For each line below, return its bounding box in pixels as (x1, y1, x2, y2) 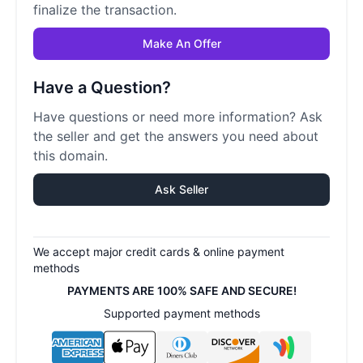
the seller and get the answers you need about (33, 128, 318, 144)
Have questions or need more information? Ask (33, 109, 322, 125)
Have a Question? (33, 78, 171, 97)
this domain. (33, 147, 108, 164)
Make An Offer (142, 36, 221, 50)
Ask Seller (155, 182, 208, 196)
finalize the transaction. (33, 2, 177, 18)
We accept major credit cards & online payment (33, 245, 284, 258)
